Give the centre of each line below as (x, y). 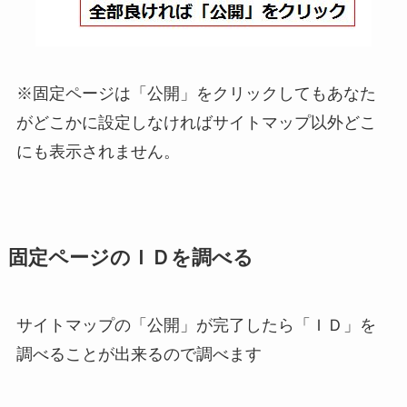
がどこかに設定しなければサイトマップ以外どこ (196, 122)
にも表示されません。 (98, 151)
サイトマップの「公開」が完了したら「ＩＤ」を (196, 325)
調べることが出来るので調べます (139, 354)
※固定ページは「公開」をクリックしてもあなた (196, 93)
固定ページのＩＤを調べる (130, 258)
